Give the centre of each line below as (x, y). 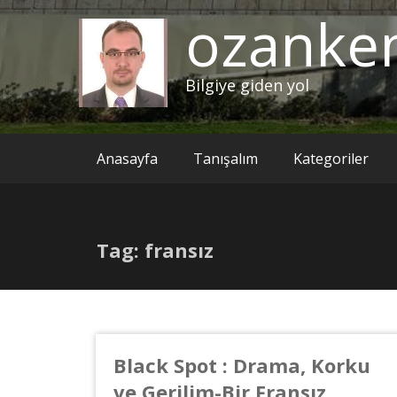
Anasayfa (127, 159)
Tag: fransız (155, 250)
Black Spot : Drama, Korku (241, 366)
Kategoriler (331, 159)
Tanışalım (226, 159)
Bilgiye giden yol (247, 86)
